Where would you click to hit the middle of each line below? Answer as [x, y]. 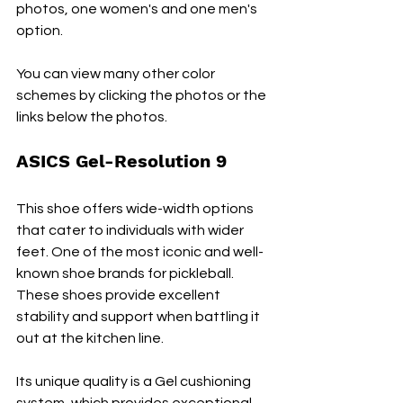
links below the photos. [92, 117]
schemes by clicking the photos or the [143, 96]
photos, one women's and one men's [138, 9]
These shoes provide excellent [120, 296]
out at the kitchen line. [90, 339]
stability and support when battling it [139, 317]
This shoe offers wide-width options [136, 209]
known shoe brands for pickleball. [126, 274]
